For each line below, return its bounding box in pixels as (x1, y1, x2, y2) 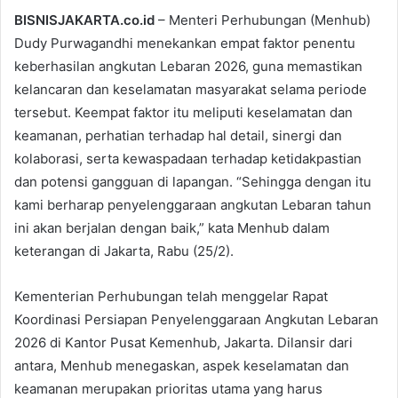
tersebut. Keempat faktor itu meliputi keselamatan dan (14, 103, 353, 121)
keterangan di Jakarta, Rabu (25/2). (14, 242, 234, 259)
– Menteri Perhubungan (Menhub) (155, 11, 370, 28)
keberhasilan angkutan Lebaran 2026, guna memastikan (14, 57, 362, 75)
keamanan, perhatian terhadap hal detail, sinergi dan (14, 126, 342, 144)
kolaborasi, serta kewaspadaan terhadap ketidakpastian (14, 149, 362, 167)
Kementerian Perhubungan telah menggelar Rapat (14, 287, 328, 305)
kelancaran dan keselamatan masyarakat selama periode (14, 80, 367, 98)
